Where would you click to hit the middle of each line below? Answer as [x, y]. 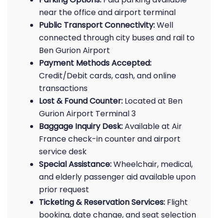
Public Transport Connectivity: [97, 25]
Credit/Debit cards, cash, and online [108, 76]
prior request [64, 190]
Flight [176, 202]
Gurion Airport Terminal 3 [87, 114]
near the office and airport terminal [107, 12]
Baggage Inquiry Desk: [81, 126]
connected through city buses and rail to [117, 38]
